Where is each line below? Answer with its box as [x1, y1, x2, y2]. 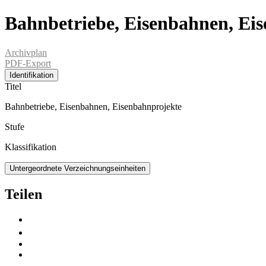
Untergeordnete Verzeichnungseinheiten [9, 163, 145, 173]
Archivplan [5, 47, 47, 58]
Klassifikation [5, 141, 56, 152]
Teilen [5, 186, 42, 202]
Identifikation [9, 70, 53, 80]
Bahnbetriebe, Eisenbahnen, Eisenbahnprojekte [5, 101, 182, 112]
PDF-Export [5, 58, 51, 68]
